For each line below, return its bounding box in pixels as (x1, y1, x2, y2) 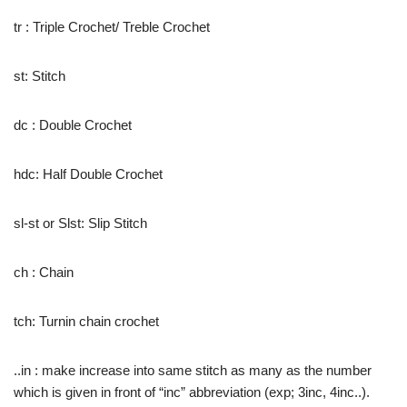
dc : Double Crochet (14, 117, 132, 133)
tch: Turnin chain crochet (14, 313, 159, 329)
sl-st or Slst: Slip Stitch (14, 215, 147, 231)
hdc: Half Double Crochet (14, 166, 163, 182)
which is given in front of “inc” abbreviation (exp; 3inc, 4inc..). (14, 384, 370, 400)
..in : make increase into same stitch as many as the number (14, 362, 372, 378)
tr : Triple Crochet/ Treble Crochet (14, 19, 210, 35)
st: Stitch (14, 68, 65, 84)
